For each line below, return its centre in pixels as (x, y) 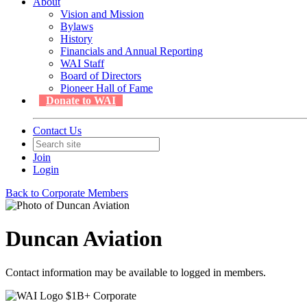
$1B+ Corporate (101, 295)
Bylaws (77, 26)
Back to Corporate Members (67, 193)
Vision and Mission (102, 14)
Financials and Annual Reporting (132, 51)
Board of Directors (101, 76)
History (76, 39)
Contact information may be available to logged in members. (136, 272)
